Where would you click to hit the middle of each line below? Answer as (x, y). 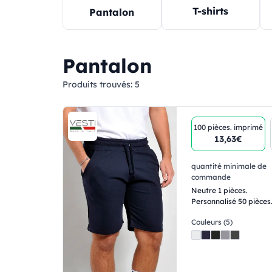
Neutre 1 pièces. (220, 190)
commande (211, 177)
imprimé (249, 127)
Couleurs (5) (212, 222)
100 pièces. (214, 127)
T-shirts (211, 11)
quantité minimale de (229, 166)
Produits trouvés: (99, 84)
